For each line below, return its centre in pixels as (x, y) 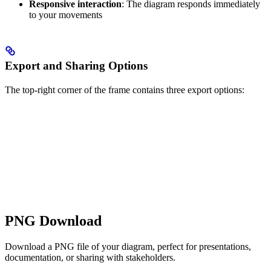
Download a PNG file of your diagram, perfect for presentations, (128, 246)
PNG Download (53, 220)
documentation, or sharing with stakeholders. (90, 257)
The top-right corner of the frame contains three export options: (125, 90)
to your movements (66, 15)
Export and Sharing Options (76, 65)
